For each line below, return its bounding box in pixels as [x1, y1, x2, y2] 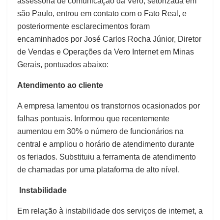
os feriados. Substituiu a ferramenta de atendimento [17, 153, 196, 162]
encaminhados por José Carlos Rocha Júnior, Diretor [17, 35, 201, 44]
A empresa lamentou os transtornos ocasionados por [17, 102, 200, 110]
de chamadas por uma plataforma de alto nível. [17, 165, 180, 174]
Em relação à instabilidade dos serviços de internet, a [17, 207, 203, 216]
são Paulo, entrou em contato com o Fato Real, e [17, 9, 187, 18]
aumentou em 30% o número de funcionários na [17, 127, 184, 136]
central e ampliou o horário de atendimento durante [17, 140, 194, 149]
